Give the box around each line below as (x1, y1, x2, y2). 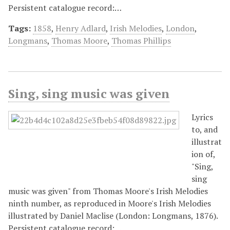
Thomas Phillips (111, 34, 171, 46)
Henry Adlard (55, 22, 106, 34)
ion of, (191, 148, 215, 160)
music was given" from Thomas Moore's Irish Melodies (8, 185, 208, 197)
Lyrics (191, 111, 213, 123)
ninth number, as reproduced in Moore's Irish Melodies (8, 197, 211, 209)
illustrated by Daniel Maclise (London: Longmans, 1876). (8, 209, 218, 221)
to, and (191, 123, 218, 135)
